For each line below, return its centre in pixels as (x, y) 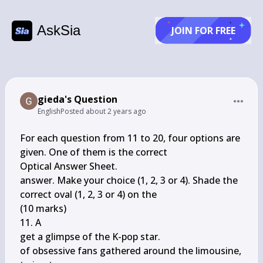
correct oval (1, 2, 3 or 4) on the (88, 194)
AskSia (59, 30)
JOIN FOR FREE (203, 31)
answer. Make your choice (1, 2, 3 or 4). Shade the (129, 180)
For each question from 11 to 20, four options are (130, 138)
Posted (73, 111)
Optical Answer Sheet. (68, 166)
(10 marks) (43, 208)
